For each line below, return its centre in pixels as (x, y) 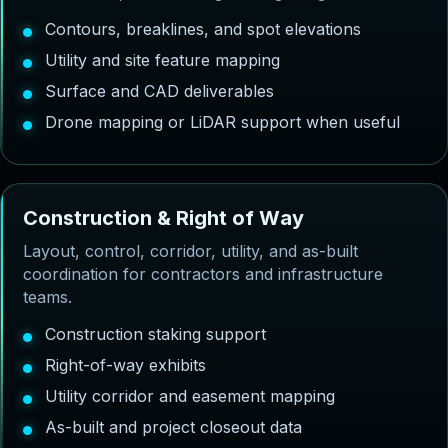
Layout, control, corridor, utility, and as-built (190, 251)
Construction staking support (155, 334)
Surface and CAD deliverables (159, 91)
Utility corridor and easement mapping (190, 396)
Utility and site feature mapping (162, 60)
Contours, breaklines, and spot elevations (203, 29)
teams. (47, 297)
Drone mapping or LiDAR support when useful (222, 122)
